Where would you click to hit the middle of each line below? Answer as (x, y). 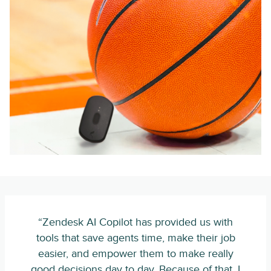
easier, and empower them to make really (135, 254)
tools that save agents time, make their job (135, 238)
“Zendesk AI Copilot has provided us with (135, 222)
